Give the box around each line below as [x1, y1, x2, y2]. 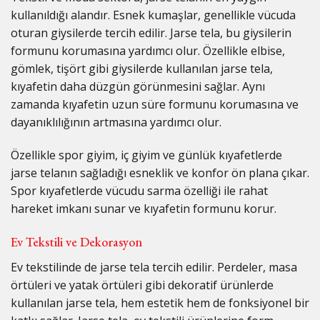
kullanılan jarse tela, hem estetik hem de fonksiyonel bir [11, 295, 309, 311]
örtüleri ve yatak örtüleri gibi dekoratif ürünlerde [11, 277, 274, 294]
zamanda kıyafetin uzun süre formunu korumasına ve [11, 96, 299, 112]
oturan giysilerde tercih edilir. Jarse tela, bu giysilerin [11, 24, 291, 41]
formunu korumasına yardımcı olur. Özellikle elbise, [11, 42, 285, 59]
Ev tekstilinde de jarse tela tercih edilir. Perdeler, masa [11, 259, 297, 276]
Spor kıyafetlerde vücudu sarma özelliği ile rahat [11, 182, 268, 199]
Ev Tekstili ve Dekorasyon [11, 234, 142, 251]
